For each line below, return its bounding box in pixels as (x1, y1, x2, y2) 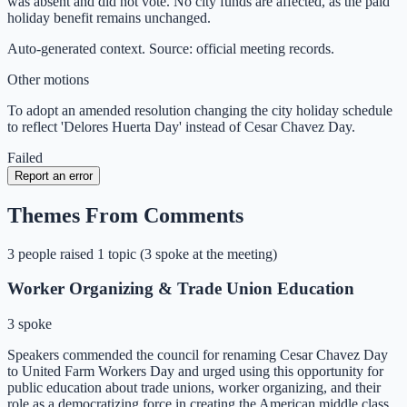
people (18, 245, 56, 262)
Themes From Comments (7, 203, 243, 227)
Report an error (15, 168, 93, 183)
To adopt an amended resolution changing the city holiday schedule (7, 102, 392, 118)
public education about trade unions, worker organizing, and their (7, 379, 381, 395)
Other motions (7, 71, 89, 87)
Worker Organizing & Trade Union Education (7, 279, 354, 299)
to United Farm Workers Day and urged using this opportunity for (7, 362, 383, 379)
